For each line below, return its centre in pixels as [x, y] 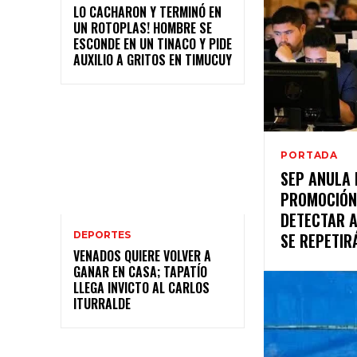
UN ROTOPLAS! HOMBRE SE [143, 28]
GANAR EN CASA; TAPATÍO [140, 272]
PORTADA [309, 155]
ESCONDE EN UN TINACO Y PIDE [153, 44]
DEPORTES [102, 235]
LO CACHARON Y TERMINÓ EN [147, 12]
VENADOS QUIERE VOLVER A [142, 256]
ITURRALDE [102, 304]
